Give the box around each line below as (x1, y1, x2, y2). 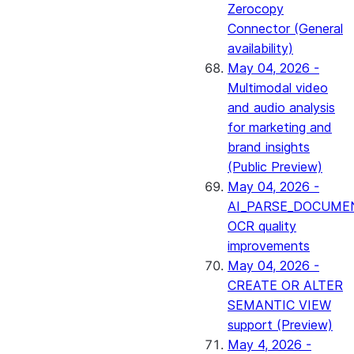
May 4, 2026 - (228, 337, 311, 352)
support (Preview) (228, 317, 333, 333)
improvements (228, 238, 310, 254)
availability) (228, 40, 293, 56)
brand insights (228, 139, 310, 155)
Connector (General (228, 21, 343, 36)
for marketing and (228, 119, 332, 135)
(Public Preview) (228, 159, 322, 175)
